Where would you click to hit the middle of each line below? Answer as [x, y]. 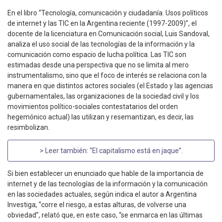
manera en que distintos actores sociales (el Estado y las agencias [110, 86]
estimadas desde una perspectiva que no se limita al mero [98, 65]
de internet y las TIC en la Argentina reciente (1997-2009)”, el [102, 24]
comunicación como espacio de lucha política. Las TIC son [97, 55]
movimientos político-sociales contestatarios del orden [93, 107]
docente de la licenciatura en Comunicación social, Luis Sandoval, [109, 34]
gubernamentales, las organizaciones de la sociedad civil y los [103, 96]
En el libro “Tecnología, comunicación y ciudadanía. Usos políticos [108, 13]
